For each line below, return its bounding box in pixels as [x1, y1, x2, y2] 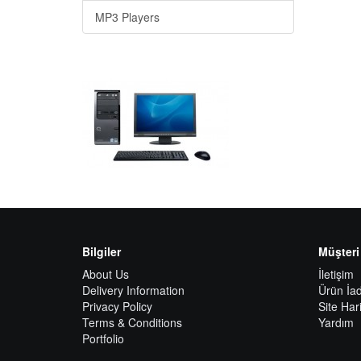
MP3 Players [95, 9, 160, 25]
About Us [82, 266, 129, 282]
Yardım [317, 314, 354, 330]
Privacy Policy [82, 298, 152, 314]
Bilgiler [82, 243, 121, 259]
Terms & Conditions [82, 314, 182, 330]
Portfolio [82, 330, 124, 346]
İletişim [317, 266, 354, 282]
